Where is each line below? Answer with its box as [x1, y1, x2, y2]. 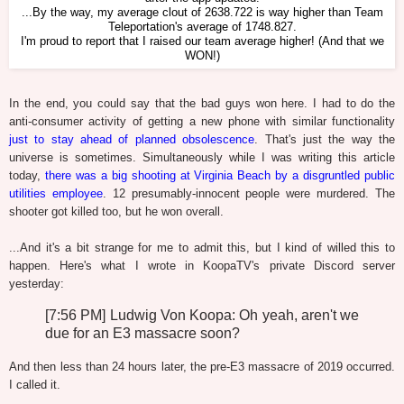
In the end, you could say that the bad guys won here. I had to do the [9, 96, 395, 111]
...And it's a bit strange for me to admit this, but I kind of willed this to [9, 241, 395, 255]
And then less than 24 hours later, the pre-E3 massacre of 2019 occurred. [9, 360, 395, 374]
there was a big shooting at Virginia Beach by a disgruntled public [44, 169, 396, 183]
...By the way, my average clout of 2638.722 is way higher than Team [21, 6, 383, 20]
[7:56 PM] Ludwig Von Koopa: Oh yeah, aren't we [45, 308, 359, 324]
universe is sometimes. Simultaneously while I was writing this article [9, 151, 395, 165]
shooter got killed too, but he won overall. [9, 205, 224, 219]
